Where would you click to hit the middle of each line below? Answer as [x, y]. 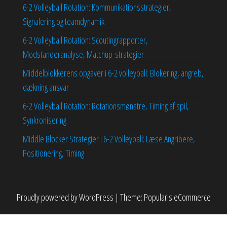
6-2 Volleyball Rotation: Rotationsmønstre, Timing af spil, [106, 106]
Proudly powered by [48, 197]
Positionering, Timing [53, 153]
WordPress [96, 197]
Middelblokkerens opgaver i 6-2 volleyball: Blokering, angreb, [113, 73]
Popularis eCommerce [177, 197]
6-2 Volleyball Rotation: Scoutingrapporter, [85, 40]
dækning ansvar [46, 87]
